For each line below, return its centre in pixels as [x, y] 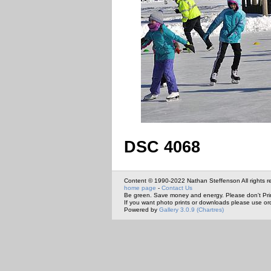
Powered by [142, 209]
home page [140, 188]
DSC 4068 [162, 147]
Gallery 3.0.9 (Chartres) [191, 209]
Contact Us [177, 188]
